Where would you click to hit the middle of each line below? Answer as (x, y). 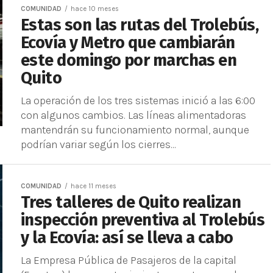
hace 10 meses (95, 9)
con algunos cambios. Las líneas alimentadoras (133, 115)
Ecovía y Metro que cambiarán (128, 43)
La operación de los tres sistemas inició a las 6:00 (138, 101)
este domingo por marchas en (129, 60)
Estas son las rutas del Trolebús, (140, 25)
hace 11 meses (94, 186)
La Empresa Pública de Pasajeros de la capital (129, 260)
